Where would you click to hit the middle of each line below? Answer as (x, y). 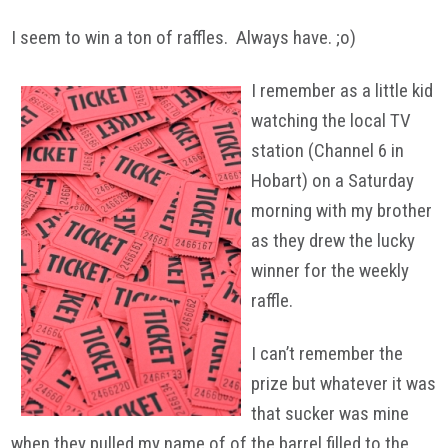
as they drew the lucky (333, 240)
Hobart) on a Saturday (333, 180)
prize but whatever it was (344, 383)
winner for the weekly (330, 270)
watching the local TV (331, 120)
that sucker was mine (330, 413)
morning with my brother (342, 210)
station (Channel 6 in (328, 150)
